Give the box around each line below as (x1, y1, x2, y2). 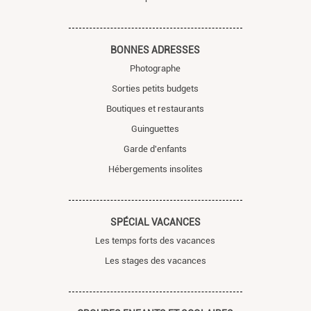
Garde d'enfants (124, 143, 187, 154)
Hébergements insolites (108, 163, 203, 174)
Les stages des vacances (104, 255, 206, 266)
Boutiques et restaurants (106, 103, 205, 114)
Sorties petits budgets (112, 83, 199, 94)
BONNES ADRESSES (110, 44, 201, 56)
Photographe (130, 62, 181, 74)
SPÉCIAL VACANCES (110, 216, 201, 228)
